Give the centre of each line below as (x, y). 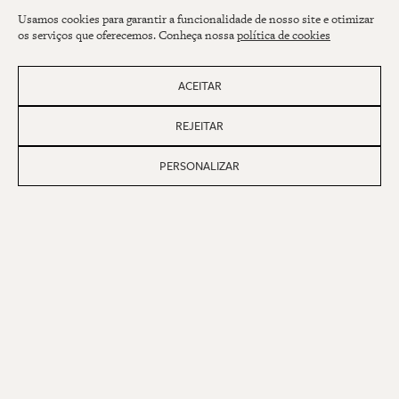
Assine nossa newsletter (93, 153)
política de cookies (284, 35)
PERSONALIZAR (199, 166)
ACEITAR (199, 86)
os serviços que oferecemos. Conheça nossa (127, 35)
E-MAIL (35, 226)
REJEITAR (199, 126)
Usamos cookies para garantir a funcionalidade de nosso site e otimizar (196, 19)
